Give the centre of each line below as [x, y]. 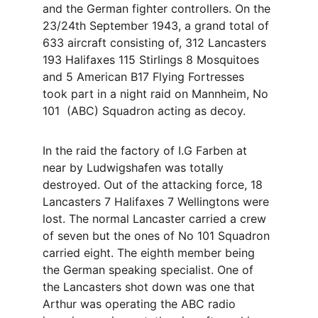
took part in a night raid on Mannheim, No [157, 94]
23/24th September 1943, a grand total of [158, 26]
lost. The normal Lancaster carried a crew [156, 219]
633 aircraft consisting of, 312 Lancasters [156, 43]
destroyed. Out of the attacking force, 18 [154, 185]
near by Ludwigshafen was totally [135, 168]
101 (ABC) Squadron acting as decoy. [146, 111]
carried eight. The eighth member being [150, 253]
